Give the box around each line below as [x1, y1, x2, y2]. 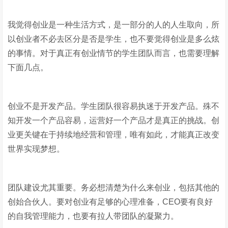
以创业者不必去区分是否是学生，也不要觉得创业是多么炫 [8, 35, 220, 43]
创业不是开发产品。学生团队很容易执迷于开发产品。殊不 [8, 102, 220, 110]
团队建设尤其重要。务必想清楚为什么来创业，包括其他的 [8, 183, 220, 192]
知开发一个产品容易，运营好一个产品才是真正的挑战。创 [8, 116, 220, 125]
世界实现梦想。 [8, 145, 65, 153]
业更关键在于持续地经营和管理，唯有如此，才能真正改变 [8, 130, 220, 139]
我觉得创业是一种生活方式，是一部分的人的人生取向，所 [8, 20, 220, 29]
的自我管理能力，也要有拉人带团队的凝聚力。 [8, 212, 179, 220]
